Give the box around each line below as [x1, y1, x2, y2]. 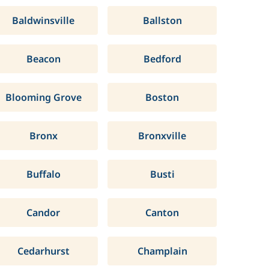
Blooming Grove [5, 91, 82, 104]
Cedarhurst [17, 244, 70, 258]
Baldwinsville [12, 14, 75, 27]
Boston [145, 91, 180, 104]
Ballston [142, 14, 182, 27]
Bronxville [138, 129, 187, 142]
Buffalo [26, 168, 61, 181]
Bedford [143, 52, 181, 65]
